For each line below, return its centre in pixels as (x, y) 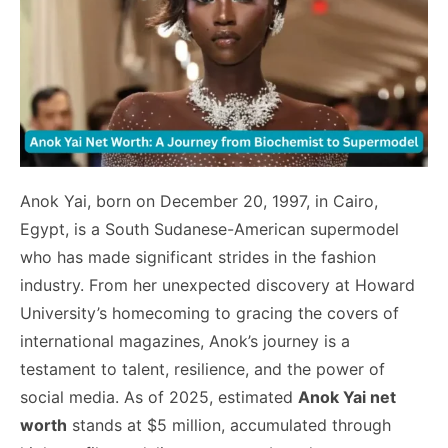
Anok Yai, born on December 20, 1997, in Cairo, (199, 200)
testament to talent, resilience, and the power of (202, 368)
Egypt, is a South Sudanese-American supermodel (209, 228)
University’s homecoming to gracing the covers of (209, 312)
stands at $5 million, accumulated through (229, 424)
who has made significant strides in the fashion (198, 256)
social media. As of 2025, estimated (159, 396)
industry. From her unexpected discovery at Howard (217, 284)
